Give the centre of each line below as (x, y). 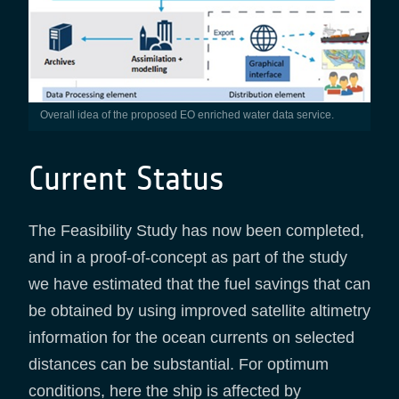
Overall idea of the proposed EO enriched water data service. (191, 115)
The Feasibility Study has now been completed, (196, 231)
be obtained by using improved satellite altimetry (199, 311)
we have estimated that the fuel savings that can (199, 285)
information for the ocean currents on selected (191, 338)
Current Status (126, 179)
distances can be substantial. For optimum (179, 365)
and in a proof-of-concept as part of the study (188, 258)
